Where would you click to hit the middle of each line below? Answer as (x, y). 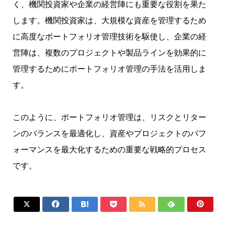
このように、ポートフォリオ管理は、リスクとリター (109, 118)
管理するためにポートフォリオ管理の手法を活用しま (109, 69)
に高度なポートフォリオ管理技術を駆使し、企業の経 (109, 37)
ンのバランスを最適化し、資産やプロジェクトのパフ (109, 134)
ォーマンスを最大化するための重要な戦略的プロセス (109, 150)
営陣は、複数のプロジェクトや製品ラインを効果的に (109, 53)
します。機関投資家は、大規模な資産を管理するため (109, 21)
